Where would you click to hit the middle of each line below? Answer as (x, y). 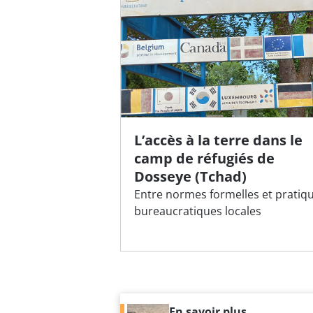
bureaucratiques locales (198, 211)
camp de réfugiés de (205, 159)
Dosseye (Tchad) (191, 177)
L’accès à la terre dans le (219, 140)
